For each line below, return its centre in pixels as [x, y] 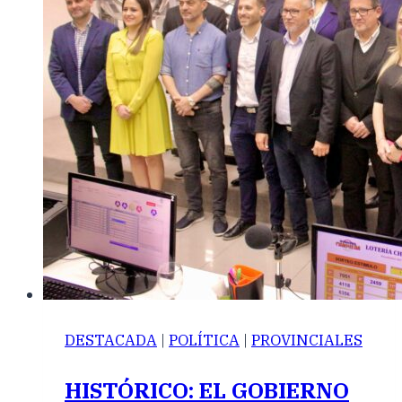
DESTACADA [111, 341]
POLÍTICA [204, 341]
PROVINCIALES [307, 341]
